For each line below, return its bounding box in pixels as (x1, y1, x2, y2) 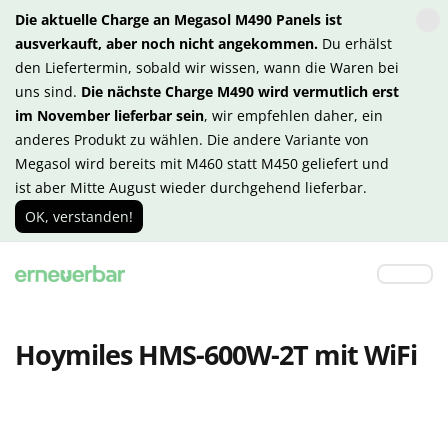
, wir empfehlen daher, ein (204, 106, 383, 125)
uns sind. (15, 82, 81, 101)
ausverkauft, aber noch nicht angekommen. (15, 34, 318, 53)
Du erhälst (318, 34, 392, 53)
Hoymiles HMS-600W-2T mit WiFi (15, 336, 417, 373)
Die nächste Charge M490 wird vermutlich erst (81, 82, 399, 101)
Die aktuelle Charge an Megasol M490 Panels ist (15, 10, 342, 29)
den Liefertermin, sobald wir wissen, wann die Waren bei (15, 58, 399, 77)
